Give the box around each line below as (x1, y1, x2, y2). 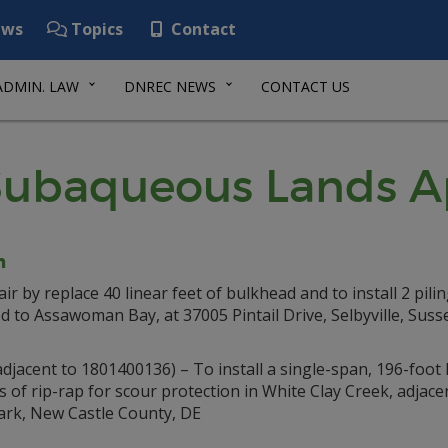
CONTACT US (261, 77, 350, 96)
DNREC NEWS (124, 77, 216, 96)
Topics (67, 18, 123, 40)
